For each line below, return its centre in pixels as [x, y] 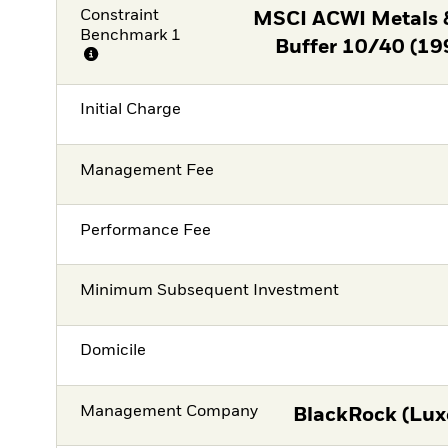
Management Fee [147, 170]
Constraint [120, 15]
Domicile [113, 351]
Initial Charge [131, 110]
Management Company [169, 411]
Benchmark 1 [131, 35]
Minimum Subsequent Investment [210, 291]
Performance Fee [146, 230]
